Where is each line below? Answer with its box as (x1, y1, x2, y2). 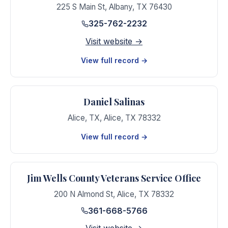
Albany (108, 2, 132, 12)
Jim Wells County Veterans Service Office (27, 172, 201, 184)
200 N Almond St (54, 189, 113, 199)
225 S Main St (56, 2, 105, 12)
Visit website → (85, 36, 142, 46)
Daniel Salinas (83, 95, 145, 108)
